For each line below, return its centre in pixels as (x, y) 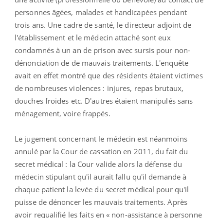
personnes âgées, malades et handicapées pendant (101, 12)
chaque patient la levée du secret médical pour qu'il (102, 189)
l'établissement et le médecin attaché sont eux (93, 37)
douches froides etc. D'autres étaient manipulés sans (104, 100)
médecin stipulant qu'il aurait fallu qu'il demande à (101, 176)
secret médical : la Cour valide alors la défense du (99, 164)
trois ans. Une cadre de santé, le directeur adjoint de (103, 25)
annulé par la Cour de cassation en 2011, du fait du (101, 151)
